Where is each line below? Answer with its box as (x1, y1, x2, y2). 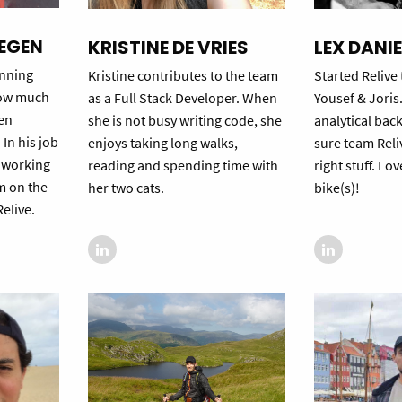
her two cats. (87, 179, 164, 197)
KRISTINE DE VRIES (87, 35, 249, 60)
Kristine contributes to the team (87, 66, 278, 84)
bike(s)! (314, 179, 361, 197)
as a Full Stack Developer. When (87, 89, 277, 107)
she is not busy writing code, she (87, 111, 282, 129)
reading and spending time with (87, 156, 278, 174)
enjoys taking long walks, (87, 134, 238, 152)
